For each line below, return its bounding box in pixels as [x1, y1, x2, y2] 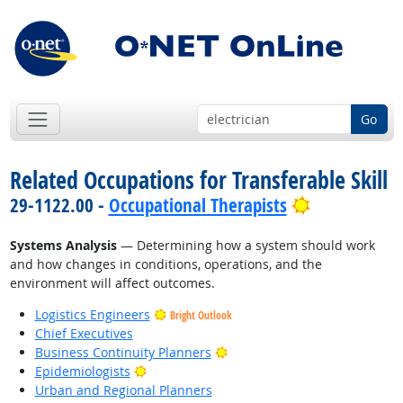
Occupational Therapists [108, 193, 287, 219]
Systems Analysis [9, 237, 117, 255]
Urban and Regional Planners [34, 381, 212, 399]
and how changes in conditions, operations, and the [9, 255, 322, 273]
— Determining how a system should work [116, 237, 375, 255]
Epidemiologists [34, 363, 130, 381]
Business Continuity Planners [34, 344, 211, 362]
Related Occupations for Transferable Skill [9, 164, 388, 197]
